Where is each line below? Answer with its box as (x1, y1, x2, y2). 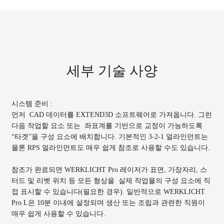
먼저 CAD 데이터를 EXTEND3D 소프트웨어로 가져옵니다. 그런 (11, 110, 212, 118)
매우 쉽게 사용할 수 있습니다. (11, 209, 107, 218)
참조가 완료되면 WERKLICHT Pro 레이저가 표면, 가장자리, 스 (11, 165, 207, 174)
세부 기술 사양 (66, 63, 157, 79)
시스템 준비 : (11, 99, 52, 107)
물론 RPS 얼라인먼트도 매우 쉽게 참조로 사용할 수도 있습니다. (11, 143, 210, 151)
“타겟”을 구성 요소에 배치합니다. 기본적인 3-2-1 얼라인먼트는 (11, 132, 208, 140)
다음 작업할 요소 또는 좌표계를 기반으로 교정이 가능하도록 (11, 121, 202, 129)
